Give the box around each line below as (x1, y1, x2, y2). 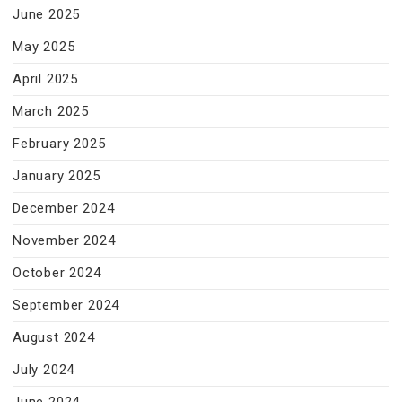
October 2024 (13, 265, 101, 281)
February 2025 (13, 135, 106, 152)
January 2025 (13, 168, 100, 184)
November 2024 (13, 232, 116, 249)
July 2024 (13, 362, 75, 378)
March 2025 (13, 103, 89, 119)
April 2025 (13, 71, 78, 87)
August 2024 (13, 329, 95, 345)
